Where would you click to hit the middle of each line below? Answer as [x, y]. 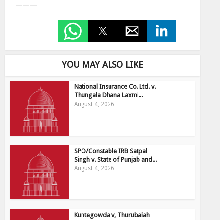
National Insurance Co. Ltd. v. [115, 87]
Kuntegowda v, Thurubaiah [112, 215]
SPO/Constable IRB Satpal [111, 151]
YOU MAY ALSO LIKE [103, 65]
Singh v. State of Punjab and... [116, 159]
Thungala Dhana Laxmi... [109, 95]
